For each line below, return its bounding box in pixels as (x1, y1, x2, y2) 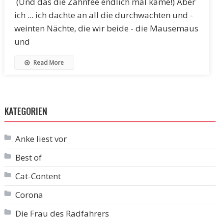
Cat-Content (15, 170, 61, 182)
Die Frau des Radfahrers (15, 207, 109, 219)
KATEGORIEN (4, 104, 47, 117)
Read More (31, 58, 64, 67)
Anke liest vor (15, 133, 67, 144)
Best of (15, 151, 42, 163)
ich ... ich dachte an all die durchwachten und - (14, 9, 193, 21)
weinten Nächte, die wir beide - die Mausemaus (14, 22, 198, 34)
